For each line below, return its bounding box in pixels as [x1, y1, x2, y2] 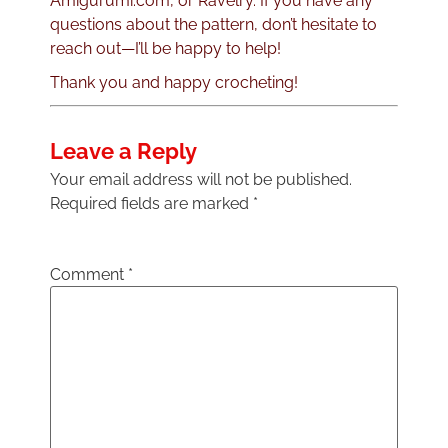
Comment [50, 265, 128, 285]
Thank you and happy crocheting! [50, 73, 298, 93]
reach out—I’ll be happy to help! [50, 39, 281, 59]
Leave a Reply [50, 138, 197, 165]
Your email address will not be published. [50, 170, 352, 190]
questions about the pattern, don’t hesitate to [50, 15, 377, 35]
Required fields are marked [50, 194, 253, 214]
